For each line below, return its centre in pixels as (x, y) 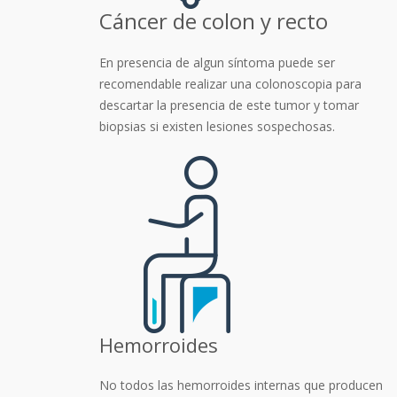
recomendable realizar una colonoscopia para (230, 84)
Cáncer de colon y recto (214, 21)
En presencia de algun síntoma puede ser (217, 63)
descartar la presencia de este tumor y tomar (229, 105)
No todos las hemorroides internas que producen (241, 385)
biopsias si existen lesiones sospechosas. (217, 127)
